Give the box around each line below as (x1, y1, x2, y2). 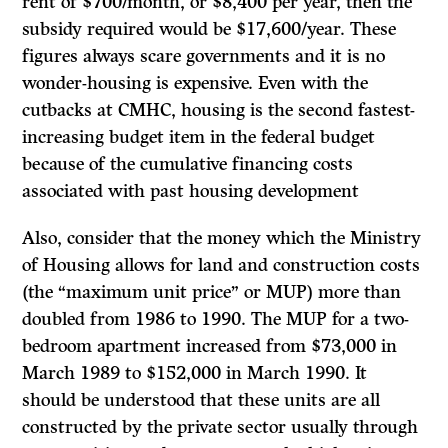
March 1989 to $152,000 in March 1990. (22, 362, 356, 385)
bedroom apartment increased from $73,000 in (22, 335, 398, 358)
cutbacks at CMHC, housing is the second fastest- (22, 99, 416, 122)
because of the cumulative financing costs (22, 153, 354, 176)
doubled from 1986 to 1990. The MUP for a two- (22, 308, 410, 331)
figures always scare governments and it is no (22, 45, 386, 68)
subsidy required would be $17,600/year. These (22, 18, 397, 41)
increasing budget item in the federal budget (22, 126, 376, 149)
